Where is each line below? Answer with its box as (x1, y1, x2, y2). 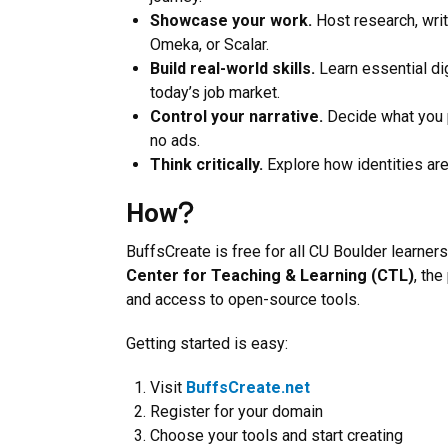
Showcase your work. (150, 11, 312, 30)
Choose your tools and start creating (150, 426, 403, 445)
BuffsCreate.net (186, 378, 310, 397)
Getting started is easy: (126, 334, 288, 353)
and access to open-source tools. (126, 290, 360, 309)
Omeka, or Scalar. (150, 35, 269, 54)
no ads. (150, 131, 200, 150)
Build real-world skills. (150, 59, 315, 78)
